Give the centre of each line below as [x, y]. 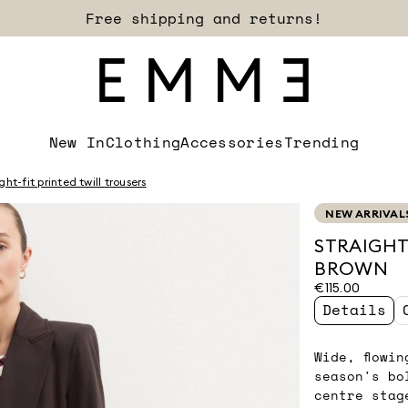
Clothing [143, 142]
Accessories [232, 142]
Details [355, 310]
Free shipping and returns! [204, 18]
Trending [321, 142]
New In [77, 142]
